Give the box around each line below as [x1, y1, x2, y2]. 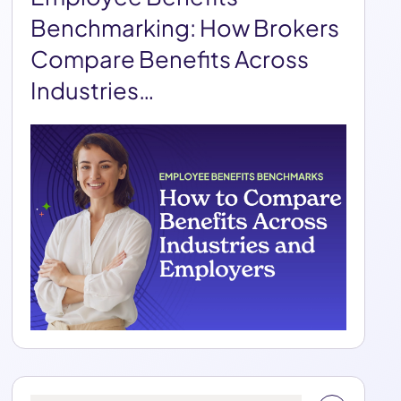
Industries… [30, 76, 156, 105]
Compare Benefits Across [30, 45, 310, 73]
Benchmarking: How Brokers [30, 13, 340, 42]
